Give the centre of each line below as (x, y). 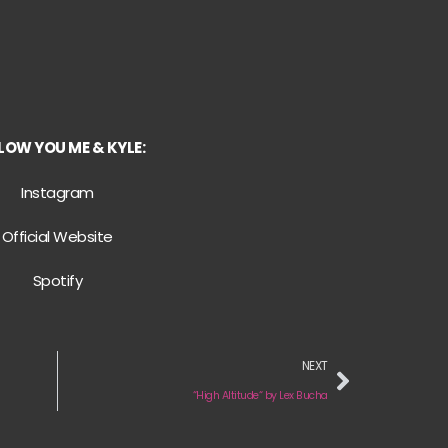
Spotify (57, 281)
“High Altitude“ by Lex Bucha (260, 395)
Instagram (57, 192)
